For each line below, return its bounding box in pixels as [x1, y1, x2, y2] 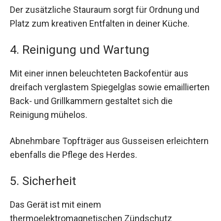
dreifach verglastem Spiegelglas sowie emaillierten [10, 81, 210, 92]
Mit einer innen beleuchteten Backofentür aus [10, 68, 188, 78]
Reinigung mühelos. [10, 109, 87, 120]
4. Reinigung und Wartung [10, 42, 149, 57]
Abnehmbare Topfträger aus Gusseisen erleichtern [10, 135, 209, 146]
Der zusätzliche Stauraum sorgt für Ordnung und [10, 4, 199, 15]
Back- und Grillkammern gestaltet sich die [10, 95, 173, 106]
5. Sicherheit [10, 174, 76, 188]
